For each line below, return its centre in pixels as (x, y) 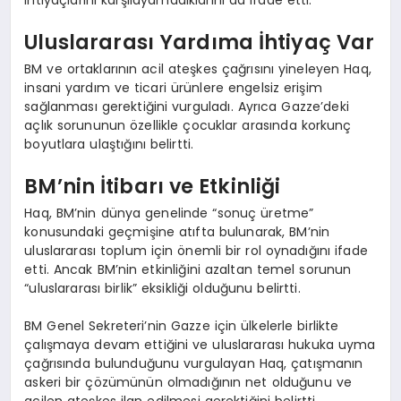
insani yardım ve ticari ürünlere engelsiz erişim (173, 87)
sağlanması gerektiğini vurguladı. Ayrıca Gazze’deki (187, 106)
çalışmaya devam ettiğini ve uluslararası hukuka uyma (200, 344)
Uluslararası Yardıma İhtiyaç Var (200, 43)
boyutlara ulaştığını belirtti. (109, 144)
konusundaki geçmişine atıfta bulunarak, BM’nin (177, 231)
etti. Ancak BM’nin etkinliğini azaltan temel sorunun (188, 269)
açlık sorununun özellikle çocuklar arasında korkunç (188, 125)
